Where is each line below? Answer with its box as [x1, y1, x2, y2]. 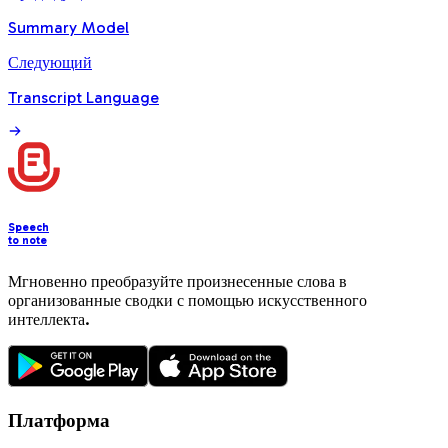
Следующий [8, 52, 92, 72]
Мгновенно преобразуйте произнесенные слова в [8, 271, 347, 291]
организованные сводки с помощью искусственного [8, 290, 367, 310]
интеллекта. [8, 309, 90, 329]
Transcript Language [8, 87, 159, 107]
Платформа [8, 409, 110, 433]
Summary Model [8, 17, 129, 37]
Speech [8, 220, 49, 234]
